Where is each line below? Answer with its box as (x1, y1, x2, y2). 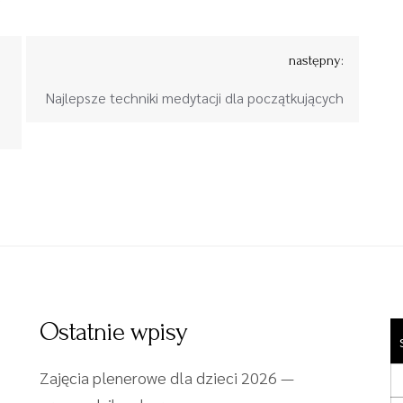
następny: (289, 52, 344, 68)
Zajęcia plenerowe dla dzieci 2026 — (40, 367, 294, 388)
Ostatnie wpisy (40, 318, 187, 346)
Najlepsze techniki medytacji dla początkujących (46, 88, 344, 107)
